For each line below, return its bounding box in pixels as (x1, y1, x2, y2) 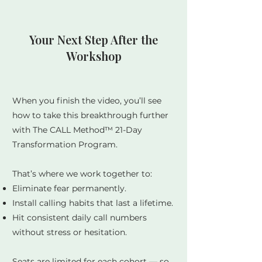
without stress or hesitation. (12, 227, 127, 237)
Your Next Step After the (29, 32, 158, 47)
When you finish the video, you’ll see (12, 95, 161, 106)
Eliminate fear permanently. (12, 183, 126, 194)
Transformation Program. (12, 139, 118, 150)
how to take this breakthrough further (12, 110, 168, 120)
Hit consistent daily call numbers (12, 212, 147, 223)
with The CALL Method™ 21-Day (12, 125, 142, 135)
